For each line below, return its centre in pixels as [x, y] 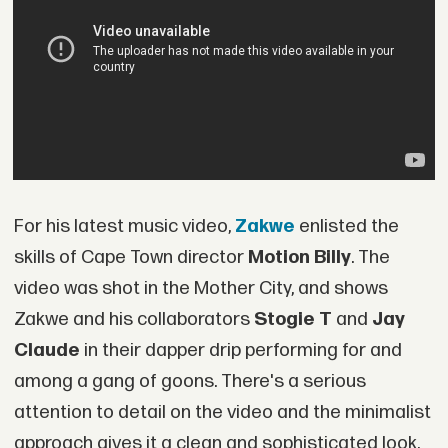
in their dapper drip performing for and [242, 350]
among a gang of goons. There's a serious [189, 381]
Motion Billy [299, 257]
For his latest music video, [124, 226]
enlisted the [348, 226]
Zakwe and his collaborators [133, 319]
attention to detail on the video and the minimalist [222, 412]
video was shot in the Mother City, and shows [200, 288]
